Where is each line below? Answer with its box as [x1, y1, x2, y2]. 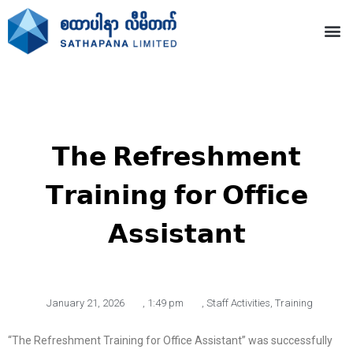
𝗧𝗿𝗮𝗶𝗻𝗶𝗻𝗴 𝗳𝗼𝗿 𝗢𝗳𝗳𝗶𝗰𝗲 [45, 179, 308, 210]
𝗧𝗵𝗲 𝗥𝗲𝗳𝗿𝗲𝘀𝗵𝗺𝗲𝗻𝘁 [52, 140, 301, 172]
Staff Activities [206, 296, 270, 309]
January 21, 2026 [46, 296, 124, 309]
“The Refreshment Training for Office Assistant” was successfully [8, 333, 333, 347]
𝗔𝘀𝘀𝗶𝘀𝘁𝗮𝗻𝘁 [107, 217, 246, 249]
